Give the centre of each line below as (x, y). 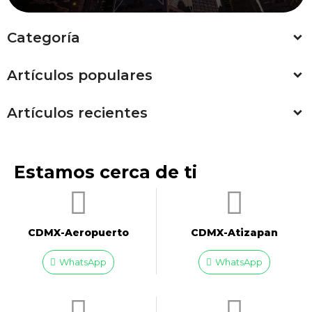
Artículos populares (80, 75)
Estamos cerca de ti (106, 172)
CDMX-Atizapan (234, 233)
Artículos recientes (77, 113)
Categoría (44, 38)
